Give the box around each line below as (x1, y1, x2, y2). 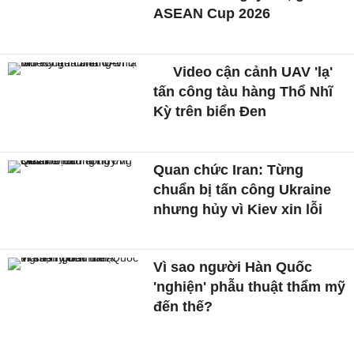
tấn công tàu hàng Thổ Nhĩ (153, 83, 333, 100)
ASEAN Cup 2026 (153, 6, 271, 22)
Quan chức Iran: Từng (153, 161, 304, 178)
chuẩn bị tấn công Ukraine (153, 181, 332, 198)
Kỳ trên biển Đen (153, 103, 267, 119)
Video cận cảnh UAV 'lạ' (169, 63, 333, 80)
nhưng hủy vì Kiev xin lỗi (153, 201, 323, 217)
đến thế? (153, 299, 213, 315)
